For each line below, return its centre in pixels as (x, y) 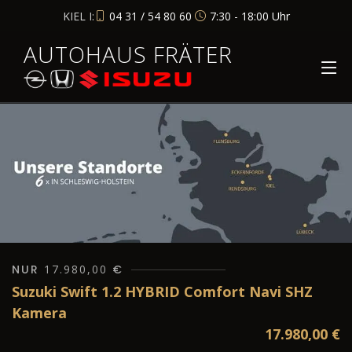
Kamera (39, 313)
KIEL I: (78, 16)
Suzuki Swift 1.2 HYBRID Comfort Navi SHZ (162, 292)
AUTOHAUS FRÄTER (128, 54)
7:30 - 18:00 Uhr (249, 16)
